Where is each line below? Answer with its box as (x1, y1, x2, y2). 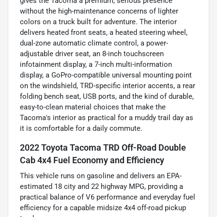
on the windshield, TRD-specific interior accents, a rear (20, 81, 195, 91)
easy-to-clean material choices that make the (20, 103, 166, 112)
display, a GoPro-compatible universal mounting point (20, 71, 192, 80)
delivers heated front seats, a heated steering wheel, (20, 28, 187, 37)
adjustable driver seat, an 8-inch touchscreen (20, 49, 164, 59)
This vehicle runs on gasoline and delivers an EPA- (20, 171, 182, 181)
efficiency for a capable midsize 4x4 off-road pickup (20, 203, 186, 213)
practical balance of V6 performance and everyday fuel (20, 193, 195, 202)
